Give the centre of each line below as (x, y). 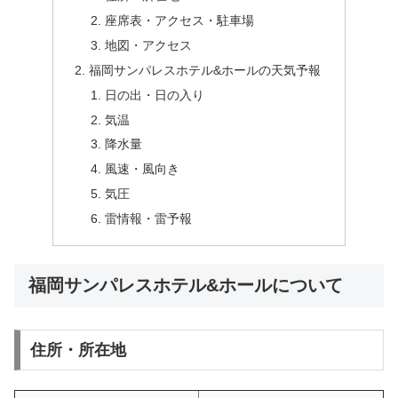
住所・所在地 (78, 350)
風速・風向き (142, 169)
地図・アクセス (148, 45)
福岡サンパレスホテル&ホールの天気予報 (205, 70)
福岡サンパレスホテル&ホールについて (186, 285)
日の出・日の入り (154, 95)
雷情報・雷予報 (148, 219)
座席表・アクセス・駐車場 (179, 21)
